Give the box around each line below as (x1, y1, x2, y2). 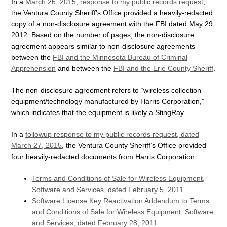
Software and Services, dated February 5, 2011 (31, 185, 183, 194)
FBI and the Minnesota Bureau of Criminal (53, 53, 187, 62)
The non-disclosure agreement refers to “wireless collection (11, 86, 201, 95)
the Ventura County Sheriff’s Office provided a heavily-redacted (11, 9, 213, 17)
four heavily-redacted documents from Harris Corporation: (11, 153, 197, 161)
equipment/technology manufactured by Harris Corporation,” (11, 97, 204, 106)
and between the (56, 64, 113, 73)
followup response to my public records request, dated (25, 130, 199, 139)
